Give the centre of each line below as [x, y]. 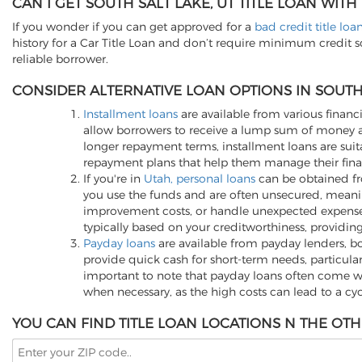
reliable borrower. [60, 59]
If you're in [114, 179]
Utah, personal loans [200, 179]
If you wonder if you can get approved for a [133, 27]
